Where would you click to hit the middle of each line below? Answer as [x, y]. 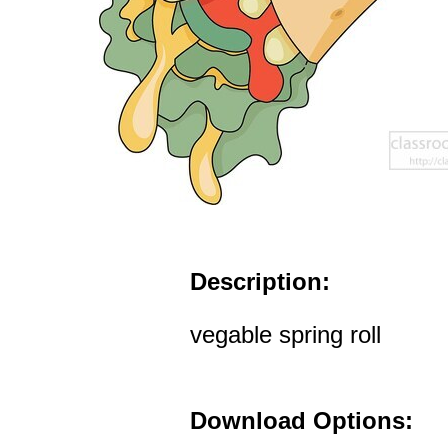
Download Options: [301, 420]
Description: [260, 281]
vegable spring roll [285, 334]
